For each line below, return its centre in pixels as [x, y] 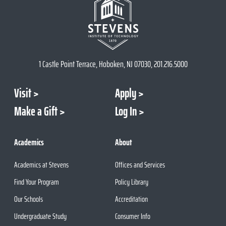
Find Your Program [37, 182]
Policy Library [131, 182]
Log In [126, 112]
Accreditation [131, 199]
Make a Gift [36, 112]
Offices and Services [140, 165]
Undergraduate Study [40, 216]
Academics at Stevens [41, 165]
